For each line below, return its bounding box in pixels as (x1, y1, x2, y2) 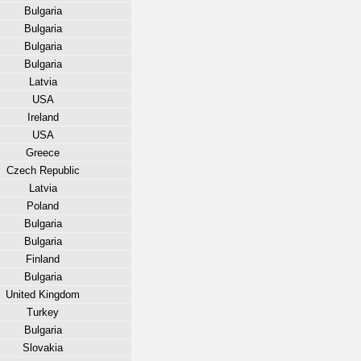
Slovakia (23, 342, 63, 354)
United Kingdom (6, 288, 80, 301)
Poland (27, 200, 59, 212)
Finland (26, 253, 60, 265)
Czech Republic (6, 164, 80, 176)
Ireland (27, 111, 59, 123)
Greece (26, 147, 60, 159)
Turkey (27, 306, 59, 318)
